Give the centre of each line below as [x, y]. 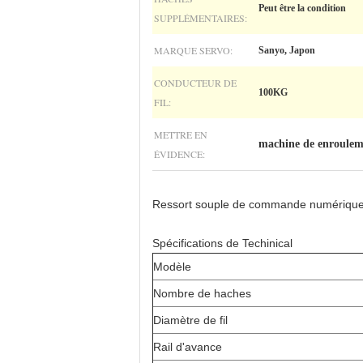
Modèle [172, 267]
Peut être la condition [302, 8]
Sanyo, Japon [287, 50]
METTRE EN [181, 135]
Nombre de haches [202, 293]
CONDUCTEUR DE [195, 83]
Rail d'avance [188, 347]
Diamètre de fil [190, 320]
